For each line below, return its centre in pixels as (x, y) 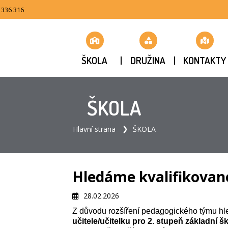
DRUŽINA (148, 61)
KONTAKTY (204, 61)
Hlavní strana (94, 129)
